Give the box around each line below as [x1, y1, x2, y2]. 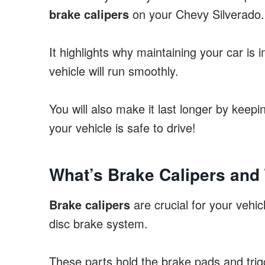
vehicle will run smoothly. [49, 62, 179, 80]
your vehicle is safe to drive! [49, 119, 196, 137]
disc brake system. [49, 215, 148, 232]
